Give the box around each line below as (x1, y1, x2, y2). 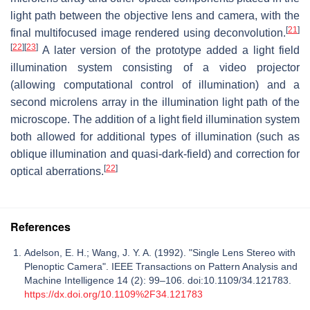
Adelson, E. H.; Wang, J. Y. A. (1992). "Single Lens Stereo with (24, 246, 295, 258)
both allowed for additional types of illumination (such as (10, 130, 300, 143)
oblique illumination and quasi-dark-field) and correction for (10, 147, 300, 160)
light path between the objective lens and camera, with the (10, 9, 300, 21)
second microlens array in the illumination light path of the (10, 95, 300, 108)
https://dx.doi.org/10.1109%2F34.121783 (24, 288, 203, 300)
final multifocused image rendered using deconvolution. (10, 26, 286, 39)
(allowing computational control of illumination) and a (10, 78, 300, 91)
